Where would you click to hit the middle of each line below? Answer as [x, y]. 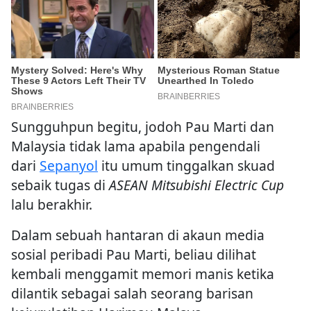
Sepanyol [69, 166]
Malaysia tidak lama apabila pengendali [136, 146]
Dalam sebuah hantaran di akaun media [138, 235]
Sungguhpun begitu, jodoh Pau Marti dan [143, 127]
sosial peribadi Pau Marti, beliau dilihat [134, 255]
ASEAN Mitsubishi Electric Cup [196, 185]
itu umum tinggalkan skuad [186, 166]
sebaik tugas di [60, 185]
